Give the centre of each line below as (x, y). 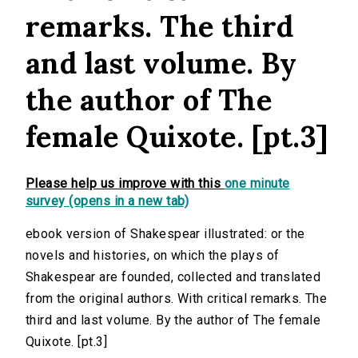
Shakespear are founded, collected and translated (173, 277)
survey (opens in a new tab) (107, 201)
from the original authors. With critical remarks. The (177, 299)
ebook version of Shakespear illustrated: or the (165, 234)
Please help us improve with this (125, 184)
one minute (257, 184)
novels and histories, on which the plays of (153, 256)
